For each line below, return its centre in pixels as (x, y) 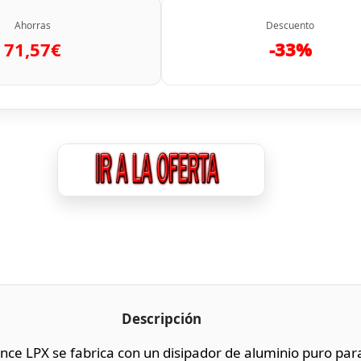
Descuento (290, 25)
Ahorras (32, 25)
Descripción (161, 318)
